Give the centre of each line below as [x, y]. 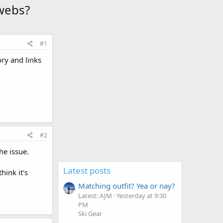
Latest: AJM [95, 196]
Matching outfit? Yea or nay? [127, 186]
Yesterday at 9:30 [141, 196]
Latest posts [87, 170]
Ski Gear [90, 214]
